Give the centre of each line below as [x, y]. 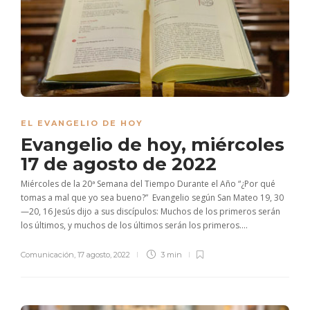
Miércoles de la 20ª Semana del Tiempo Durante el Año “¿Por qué [148, 184]
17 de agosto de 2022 [121, 164]
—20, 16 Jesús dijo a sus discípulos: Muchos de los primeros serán [151, 212]
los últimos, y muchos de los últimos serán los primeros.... [134, 226]
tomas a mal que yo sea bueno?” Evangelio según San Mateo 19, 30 [152, 198]
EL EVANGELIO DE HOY [82, 124]
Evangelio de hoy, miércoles [153, 145]
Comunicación [47, 255]
